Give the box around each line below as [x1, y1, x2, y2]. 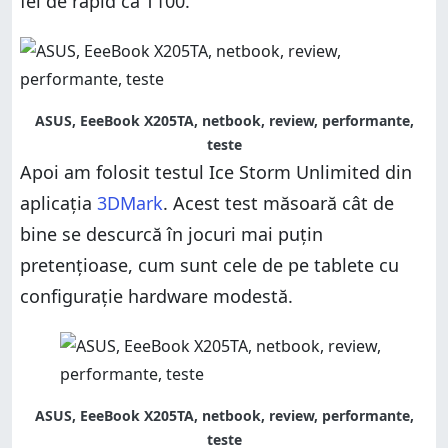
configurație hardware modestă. [20, 283, 293, 308]
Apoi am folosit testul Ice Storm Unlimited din [20, 159, 412, 184]
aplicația [20, 190, 97, 215]
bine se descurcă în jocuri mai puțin [20, 221, 323, 246]
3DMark [97, 190, 163, 215]
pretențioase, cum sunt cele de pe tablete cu [20, 252, 399, 277]
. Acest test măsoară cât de [163, 190, 394, 215]
